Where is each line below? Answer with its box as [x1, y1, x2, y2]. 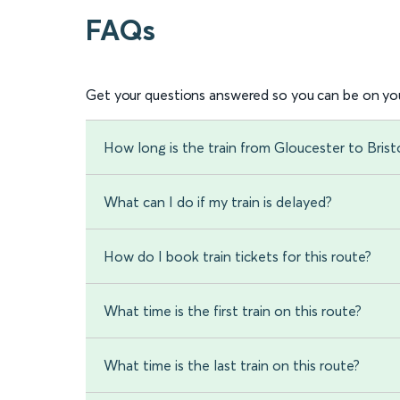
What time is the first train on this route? [104, 302, 362, 321]
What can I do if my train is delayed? [104, 193, 332, 212]
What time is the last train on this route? [104, 356, 360, 375]
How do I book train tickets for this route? [104, 247, 371, 266]
